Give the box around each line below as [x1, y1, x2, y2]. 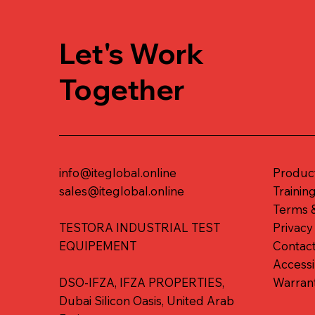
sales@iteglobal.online [59, 183, 184, 198]
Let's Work [59, 35, 204, 71]
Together [59, 71, 185, 107]
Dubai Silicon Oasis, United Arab [59, 292, 234, 308]
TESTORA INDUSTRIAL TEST [59, 219, 220, 235]
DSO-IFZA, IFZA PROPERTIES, [59, 274, 224, 290]
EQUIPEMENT [59, 238, 136, 253]
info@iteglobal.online [59, 165, 176, 180]
